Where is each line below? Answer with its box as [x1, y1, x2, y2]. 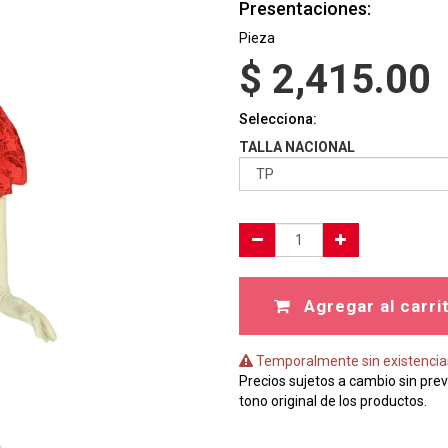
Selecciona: [239, 111, 317, 127]
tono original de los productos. [239, 393, 427, 409]
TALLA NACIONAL [239, 139, 355, 155]
